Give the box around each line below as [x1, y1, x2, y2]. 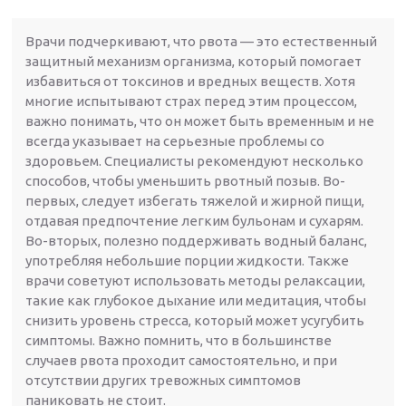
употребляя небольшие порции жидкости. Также [25, 252, 350, 268]
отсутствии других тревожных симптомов [25, 372, 302, 388]
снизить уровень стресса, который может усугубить [25, 312, 365, 328]
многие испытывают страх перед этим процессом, [25, 92, 358, 109]
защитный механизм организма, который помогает [25, 53, 362, 69]
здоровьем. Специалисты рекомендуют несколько [25, 152, 364, 169]
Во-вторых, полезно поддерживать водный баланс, [25, 232, 368, 248]
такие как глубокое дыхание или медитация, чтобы [25, 292, 367, 308]
